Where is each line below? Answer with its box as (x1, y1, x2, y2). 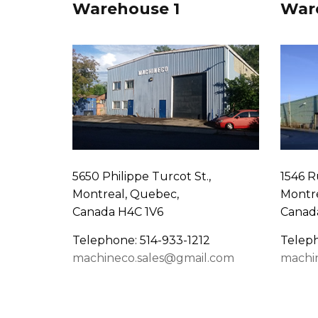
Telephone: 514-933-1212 (72, 234, 210, 248)
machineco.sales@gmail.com (72, 251, 234, 265)
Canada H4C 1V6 (72, 205, 163, 219)
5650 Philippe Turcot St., (72, 170, 211, 184)
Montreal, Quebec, (72, 187, 179, 202)
